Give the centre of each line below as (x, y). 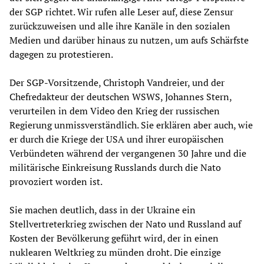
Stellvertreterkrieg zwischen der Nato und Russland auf (125, 224)
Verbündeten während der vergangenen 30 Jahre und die (128, 153)
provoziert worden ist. (56, 181)
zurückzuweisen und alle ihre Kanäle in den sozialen (120, 26)
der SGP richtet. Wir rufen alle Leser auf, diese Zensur (121, 11)
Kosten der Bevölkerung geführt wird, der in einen (114, 238)
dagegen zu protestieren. (61, 54)
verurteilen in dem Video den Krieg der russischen (115, 110)
